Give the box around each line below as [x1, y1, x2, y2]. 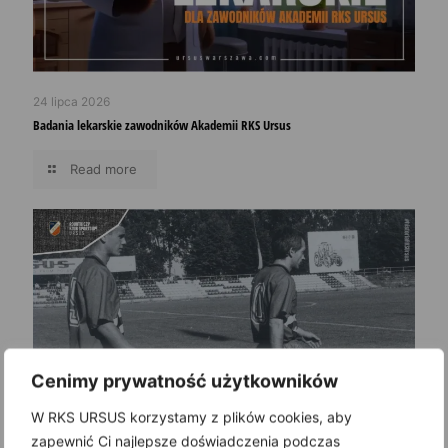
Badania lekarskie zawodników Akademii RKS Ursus [33, 115, 291, 134]
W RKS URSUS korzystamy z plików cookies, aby [31, 408, 352, 426]
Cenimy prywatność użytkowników [31, 370, 338, 392]
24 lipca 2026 [33, 93, 110, 109]
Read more [70, 160, 137, 177]
